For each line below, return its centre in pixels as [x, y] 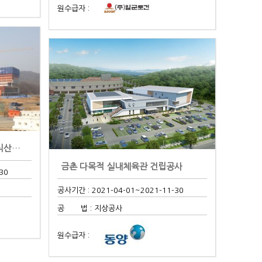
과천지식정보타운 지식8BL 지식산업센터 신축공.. [16, 148]
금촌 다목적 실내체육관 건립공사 [122, 166]
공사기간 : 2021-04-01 [96, 190]
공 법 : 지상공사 [90, 208]
